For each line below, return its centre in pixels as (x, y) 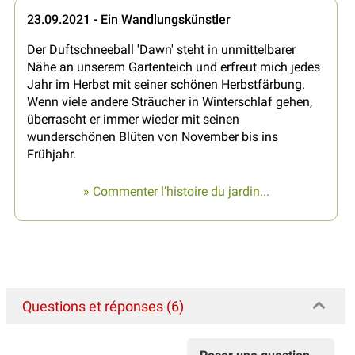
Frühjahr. (52, 154)
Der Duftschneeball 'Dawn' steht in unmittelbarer (161, 49)
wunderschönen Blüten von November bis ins (153, 136)
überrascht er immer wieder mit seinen (133, 119)
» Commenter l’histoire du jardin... (176, 191)
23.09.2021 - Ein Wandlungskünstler (129, 19)
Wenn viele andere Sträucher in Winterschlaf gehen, (170, 101)
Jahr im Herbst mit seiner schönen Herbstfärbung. (166, 84)
